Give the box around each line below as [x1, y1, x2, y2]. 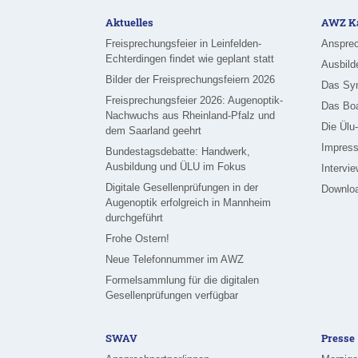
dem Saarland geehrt [105, 125, 201, 137]
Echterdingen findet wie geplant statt [105, 53, 274, 66]
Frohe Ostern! [105, 233, 169, 245]
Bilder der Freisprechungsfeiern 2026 [105, 74, 275, 86]
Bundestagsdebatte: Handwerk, [105, 145, 250, 158]
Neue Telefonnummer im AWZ [105, 253, 244, 266]
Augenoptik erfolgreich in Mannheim [105, 197, 271, 209]
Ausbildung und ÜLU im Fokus [105, 161, 246, 173]
